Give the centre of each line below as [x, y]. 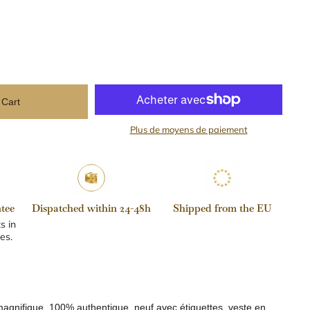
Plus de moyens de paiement [189, 130]
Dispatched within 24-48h [91, 208]
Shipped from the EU [222, 208]
